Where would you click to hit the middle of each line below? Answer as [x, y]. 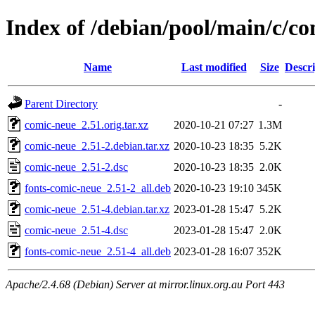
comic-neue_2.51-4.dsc [76, 230]
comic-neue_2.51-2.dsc [76, 167]
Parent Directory [61, 103]
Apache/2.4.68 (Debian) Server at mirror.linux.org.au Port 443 [145, 284]
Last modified [214, 67]
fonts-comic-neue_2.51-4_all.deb [98, 251]
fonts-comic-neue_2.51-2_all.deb [98, 188]
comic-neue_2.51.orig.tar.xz [86, 124]
